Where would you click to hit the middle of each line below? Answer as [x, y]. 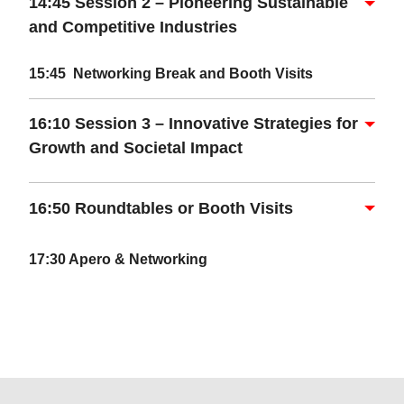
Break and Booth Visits [234, 73]
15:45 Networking [92, 73]
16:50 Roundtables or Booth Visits [161, 208]
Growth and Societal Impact [136, 148]
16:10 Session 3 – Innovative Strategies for [193, 124]
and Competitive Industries [133, 28]
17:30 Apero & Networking [118, 259]
